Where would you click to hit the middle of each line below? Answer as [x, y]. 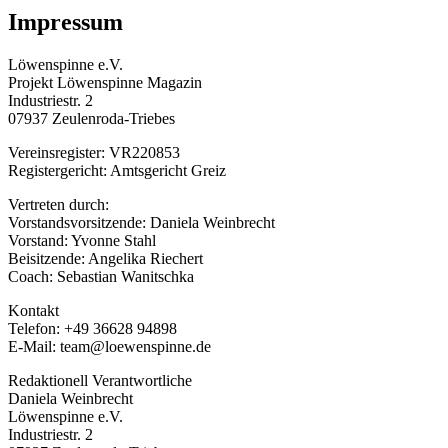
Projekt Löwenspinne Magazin [105, 83]
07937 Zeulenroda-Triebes [91, 119]
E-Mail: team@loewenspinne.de [109, 347]
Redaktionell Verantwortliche [100, 381]
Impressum [65, 22]
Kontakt [33, 311]
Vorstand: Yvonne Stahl [82, 241]
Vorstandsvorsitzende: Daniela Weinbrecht [141, 223]
